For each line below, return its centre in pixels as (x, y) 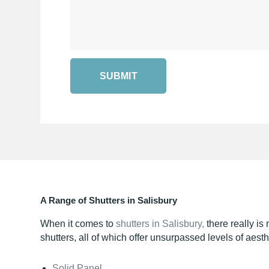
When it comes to (78, 223)
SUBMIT (118, 76)
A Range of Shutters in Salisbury (109, 200)
